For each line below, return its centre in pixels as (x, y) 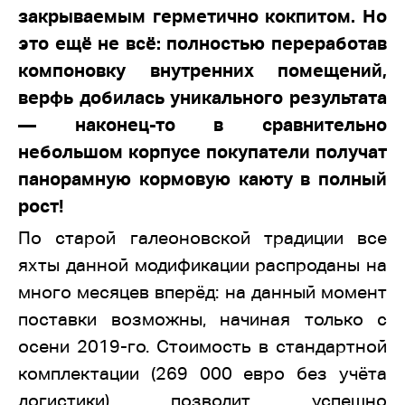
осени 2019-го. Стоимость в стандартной (202, 346)
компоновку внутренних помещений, (202, 70)
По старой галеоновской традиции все (202, 237)
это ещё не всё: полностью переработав (202, 43)
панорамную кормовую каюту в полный (202, 179)
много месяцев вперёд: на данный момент (202, 292)
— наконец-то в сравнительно (202, 124)
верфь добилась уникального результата (202, 97)
